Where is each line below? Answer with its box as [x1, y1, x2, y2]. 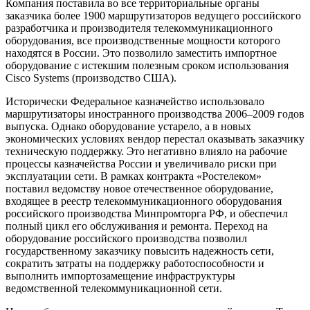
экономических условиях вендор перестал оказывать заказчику [6, 132, 304, 145]
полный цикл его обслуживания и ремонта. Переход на [6, 219, 268, 232]
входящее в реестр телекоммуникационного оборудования [6, 194, 282, 207]
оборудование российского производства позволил [6, 232, 247, 244]
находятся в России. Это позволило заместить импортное [6, 46, 277, 59]
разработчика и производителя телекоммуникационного [6, 21, 273, 34]
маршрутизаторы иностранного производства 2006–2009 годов [6, 107, 304, 120]
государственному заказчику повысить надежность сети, [6, 244, 274, 257]
